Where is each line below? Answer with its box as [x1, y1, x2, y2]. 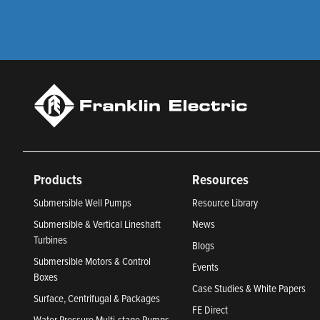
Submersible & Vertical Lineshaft [34, 216, 161, 232]
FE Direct [192, 302, 229, 318]
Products [34, 169, 82, 190]
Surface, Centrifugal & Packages [34, 291, 160, 306]
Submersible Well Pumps [34, 195, 131, 211]
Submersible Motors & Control [34, 254, 151, 269]
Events [192, 259, 219, 275]
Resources [192, 169, 249, 190]
